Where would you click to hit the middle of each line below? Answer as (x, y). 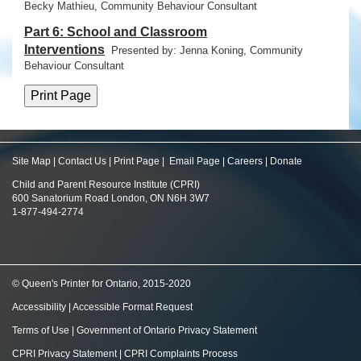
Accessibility (40, 307)
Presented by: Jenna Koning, (180, 51)
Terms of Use (41, 331)
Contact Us (82, 162)
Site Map (31, 162)
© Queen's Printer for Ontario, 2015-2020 (102, 284)
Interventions (64, 50)
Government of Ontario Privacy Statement (167, 331)
